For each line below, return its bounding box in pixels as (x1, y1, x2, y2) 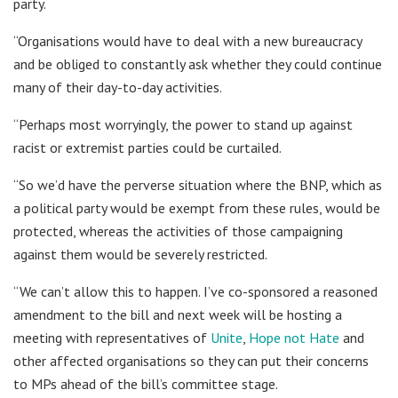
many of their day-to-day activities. (13, 77, 222, 96)
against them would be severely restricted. (13, 244, 267, 263)
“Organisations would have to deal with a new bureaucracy (13, 31, 362, 50)
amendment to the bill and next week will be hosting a (13, 305, 342, 323)
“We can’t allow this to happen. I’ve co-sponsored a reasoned (13, 282, 378, 300)
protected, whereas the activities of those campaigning (13, 221, 343, 240)
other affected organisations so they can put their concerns (13, 351, 369, 370)
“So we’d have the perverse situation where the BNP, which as (13, 175, 382, 194)
